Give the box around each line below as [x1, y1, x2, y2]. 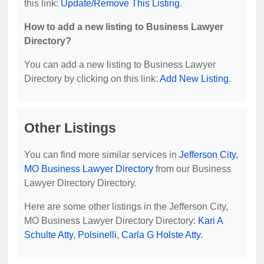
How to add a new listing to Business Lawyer [24, 21, 223, 32]
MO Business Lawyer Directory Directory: [24, 215, 198, 226]
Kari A [198, 215, 223, 226]
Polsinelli [78, 229, 117, 240]
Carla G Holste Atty [121, 229, 200, 240]
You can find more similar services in [24, 149, 179, 160]
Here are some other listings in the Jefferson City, [24, 201, 228, 212]
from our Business [153, 163, 231, 174]
